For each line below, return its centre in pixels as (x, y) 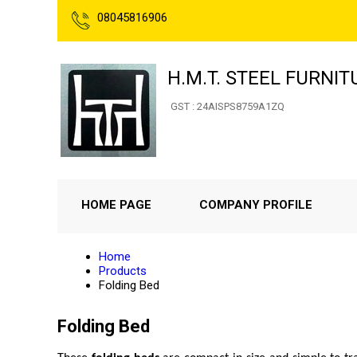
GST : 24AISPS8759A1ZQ (228, 106)
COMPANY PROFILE (256, 205)
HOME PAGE (116, 205)
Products (123, 271)
